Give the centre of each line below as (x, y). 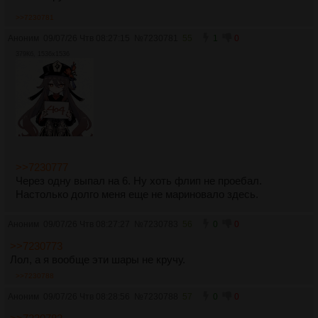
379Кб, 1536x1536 (43, 54)
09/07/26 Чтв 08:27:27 (87, 224)
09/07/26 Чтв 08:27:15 (87, 38)
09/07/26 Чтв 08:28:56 (87, 296)
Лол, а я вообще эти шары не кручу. (98, 259)
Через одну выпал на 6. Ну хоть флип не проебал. (139, 181)
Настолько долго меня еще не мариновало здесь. (137, 194)
